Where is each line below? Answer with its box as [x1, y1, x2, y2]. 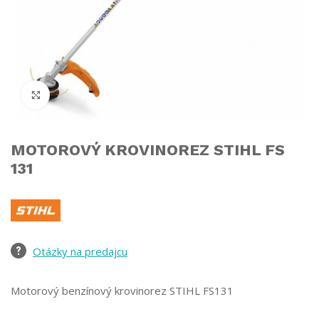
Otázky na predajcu [33, 244, 127, 258]
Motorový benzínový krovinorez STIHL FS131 [11, 283, 234, 298]
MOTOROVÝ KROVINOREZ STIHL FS [11, 141, 285, 159]
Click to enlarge [50, 88, 127, 101]
